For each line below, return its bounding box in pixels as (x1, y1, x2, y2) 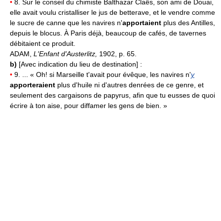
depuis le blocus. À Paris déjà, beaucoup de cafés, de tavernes (10, 29, 206, 37)
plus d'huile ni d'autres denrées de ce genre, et (55, 81, 204, 89)
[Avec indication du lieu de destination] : (19, 60, 142, 69)
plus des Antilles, (161, 19, 215, 27)
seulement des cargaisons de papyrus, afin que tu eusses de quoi (10, 91, 215, 100)
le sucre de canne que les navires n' (10, 19, 122, 27)
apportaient (122, 19, 161, 27)
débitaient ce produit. (10, 39, 75, 48)
